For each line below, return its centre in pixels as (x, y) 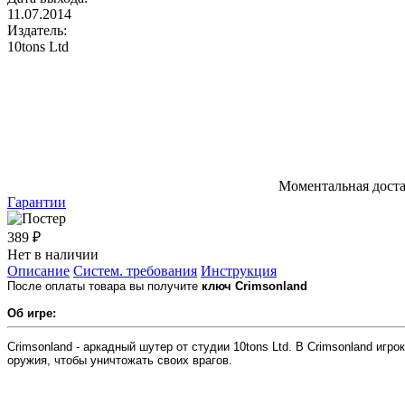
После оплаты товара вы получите (104, 286)
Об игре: (32, 313)
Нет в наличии (53, 254)
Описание (38, 270)
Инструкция (239, 270)
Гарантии (37, 202)
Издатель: (37, 30)
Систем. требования (135, 270)
